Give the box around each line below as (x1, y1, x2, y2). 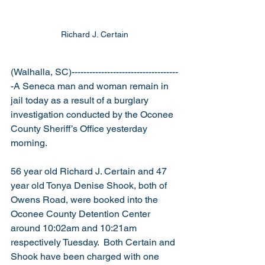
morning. (11, 137, 47, 148)
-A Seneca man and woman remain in (11, 80, 171, 92)
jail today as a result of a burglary (11, 95, 151, 106)
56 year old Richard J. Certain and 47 (11, 166, 169, 177)
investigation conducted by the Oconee (11, 109, 176, 120)
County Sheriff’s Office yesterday (11, 123, 150, 134)
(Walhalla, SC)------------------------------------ (11, 66, 178, 77)
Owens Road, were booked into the (11, 194, 160, 205)
